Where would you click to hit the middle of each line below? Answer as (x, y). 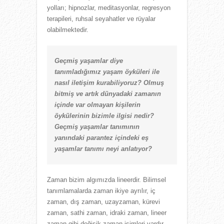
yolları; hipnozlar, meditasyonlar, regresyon (109, 7)
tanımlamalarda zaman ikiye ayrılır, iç (101, 190)
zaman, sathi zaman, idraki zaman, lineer (107, 212)
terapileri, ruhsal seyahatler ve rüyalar (101, 18)
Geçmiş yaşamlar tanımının (97, 126)
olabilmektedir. (68, 29)
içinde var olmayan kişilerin (97, 104)
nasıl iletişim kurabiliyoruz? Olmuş (109, 82)
